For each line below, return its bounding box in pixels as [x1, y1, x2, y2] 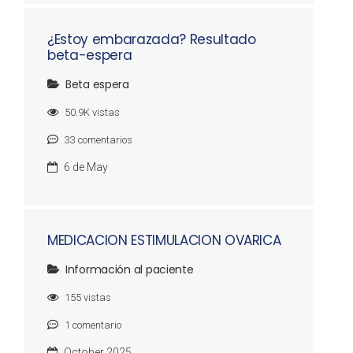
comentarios [76, 134, 132, 146]
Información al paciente [65, 262, 194, 277]
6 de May [64, 161, 108, 173]
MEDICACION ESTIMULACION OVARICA [47, 231, 281, 250]
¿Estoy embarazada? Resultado [47, 30, 256, 49]
